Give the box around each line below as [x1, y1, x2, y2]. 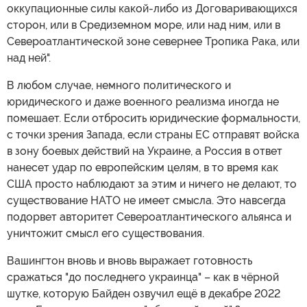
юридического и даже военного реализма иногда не [7, 95, 279, 108]
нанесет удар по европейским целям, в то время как [7, 160, 278, 174]
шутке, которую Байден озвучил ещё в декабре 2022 [7, 286, 280, 300]
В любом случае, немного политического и [7, 78, 231, 92]
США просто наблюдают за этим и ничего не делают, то [7, 177, 297, 191]
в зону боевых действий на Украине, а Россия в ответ [7, 144, 282, 158]
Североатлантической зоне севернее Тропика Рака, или [7, 34, 299, 48]
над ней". [7, 51, 51, 64]
